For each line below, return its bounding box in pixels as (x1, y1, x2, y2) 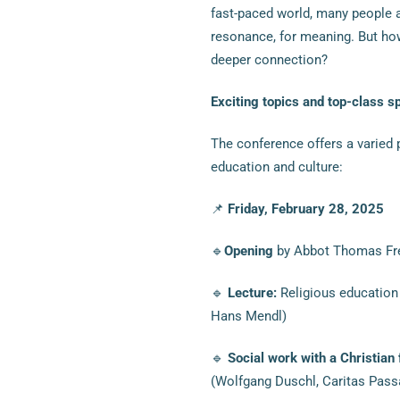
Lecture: (227, 284, 277, 301)
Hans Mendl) (210, 307, 287, 324)
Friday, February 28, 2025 (227, 200, 384, 217)
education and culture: (210, 158, 343, 175)
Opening (223, 242, 273, 259)
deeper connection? (210, 51, 328, 68)
